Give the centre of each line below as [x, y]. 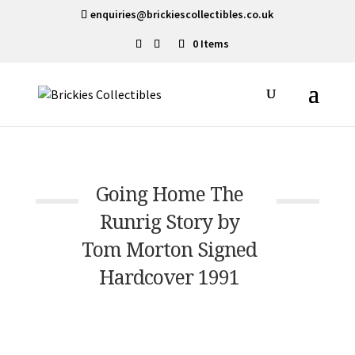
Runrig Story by [169, 221]
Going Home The [169, 193]
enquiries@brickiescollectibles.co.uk [182, 14]
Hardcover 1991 [170, 277]
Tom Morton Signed [170, 249]
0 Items [210, 44]
